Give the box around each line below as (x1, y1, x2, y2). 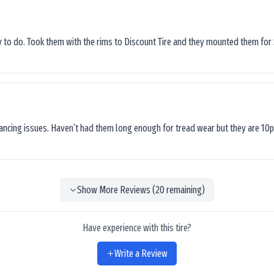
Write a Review (114, 247, 168, 259)
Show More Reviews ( (76, 183, 155, 196)
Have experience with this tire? (83, 222, 191, 234)
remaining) (164, 183, 205, 196)
